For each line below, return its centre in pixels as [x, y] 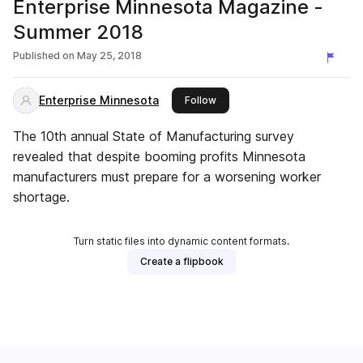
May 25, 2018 [109, 56]
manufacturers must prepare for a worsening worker [167, 177]
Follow [201, 100]
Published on [44, 56]
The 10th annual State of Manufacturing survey [154, 136]
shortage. [41, 197]
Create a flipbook [181, 261]
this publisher [248, 99]
